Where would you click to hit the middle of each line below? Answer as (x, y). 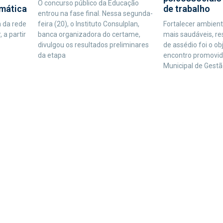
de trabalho (186, 8)
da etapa (52, 55)
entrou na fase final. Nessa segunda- (95, 13)
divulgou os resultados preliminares (93, 45)
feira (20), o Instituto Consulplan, (88, 24)
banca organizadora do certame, (89, 34)
